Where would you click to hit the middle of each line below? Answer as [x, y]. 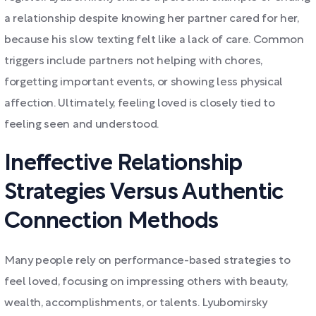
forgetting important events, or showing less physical [144, 83]
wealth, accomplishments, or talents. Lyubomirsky [136, 303]
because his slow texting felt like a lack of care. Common [154, 40]
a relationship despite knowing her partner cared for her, [152, 19]
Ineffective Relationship [123, 164]
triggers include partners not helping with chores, [133, 61]
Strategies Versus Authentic [144, 193]
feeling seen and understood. [82, 125]
